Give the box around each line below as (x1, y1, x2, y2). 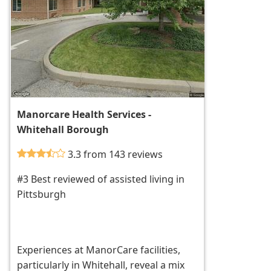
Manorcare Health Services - (17, 108, 152, 122)
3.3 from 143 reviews (68, 148, 163, 162)
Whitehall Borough (17, 123, 109, 137)
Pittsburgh (17, 188, 67, 201)
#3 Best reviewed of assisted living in (17, 172, 185, 186)
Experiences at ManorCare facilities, (17, 243, 181, 257)
